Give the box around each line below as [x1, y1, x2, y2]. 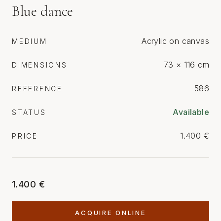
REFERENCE [12, 85, 63, 93]
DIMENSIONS [12, 61, 68, 70]
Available [173, 107, 209, 117]
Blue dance [12, 2, 73, 21]
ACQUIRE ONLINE [74, 209, 146, 217]
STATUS [12, 109, 46, 117]
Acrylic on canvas [142, 36, 209, 46]
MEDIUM [12, 37, 47, 46]
